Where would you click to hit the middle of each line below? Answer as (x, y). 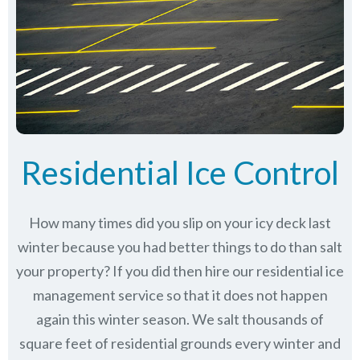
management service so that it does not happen (180, 295)
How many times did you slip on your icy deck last (180, 222)
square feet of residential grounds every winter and (180, 343)
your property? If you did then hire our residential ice (180, 270)
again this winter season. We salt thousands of (180, 319)
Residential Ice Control (180, 172)
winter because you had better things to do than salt (180, 246)
